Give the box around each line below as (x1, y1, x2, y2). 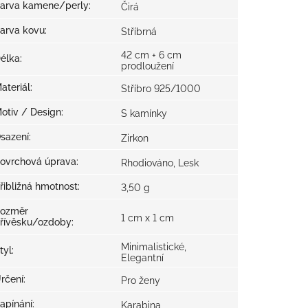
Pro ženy (121, 274, 160, 286)
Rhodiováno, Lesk (121, 157, 199, 168)
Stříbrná (121, 25, 157, 37)
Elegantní (121, 252, 164, 263)
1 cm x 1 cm (121, 212, 174, 223)
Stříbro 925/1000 (121, 82, 201, 94)
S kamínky (121, 107, 167, 119)
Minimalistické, (121, 241, 186, 252)
